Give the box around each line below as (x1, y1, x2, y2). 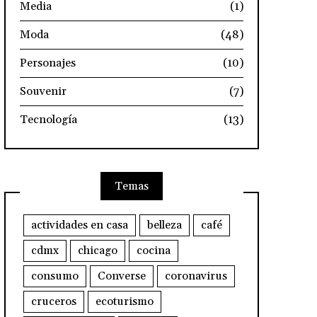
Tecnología (19, 112, 77, 127)
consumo (30, 268, 79, 283)
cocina (136, 243, 171, 258)
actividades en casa (30, 217, 128, 232)
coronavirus (164, 268, 227, 283)
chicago (77, 243, 117, 258)
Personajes (19, 55, 76, 70)
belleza (146, 217, 182, 232)
